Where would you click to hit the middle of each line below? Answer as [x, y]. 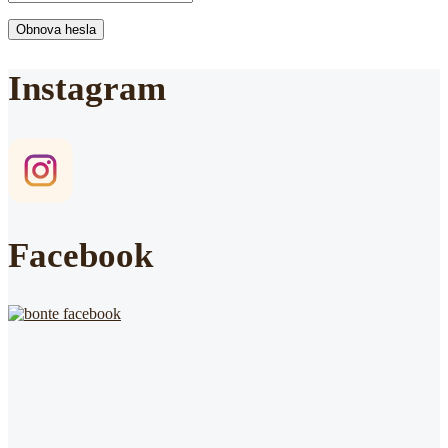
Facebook [80, 255]
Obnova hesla [56, 29]
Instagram [87, 89]
